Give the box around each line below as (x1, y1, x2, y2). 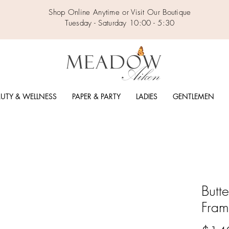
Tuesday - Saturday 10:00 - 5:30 (65, 18, 175, 28)
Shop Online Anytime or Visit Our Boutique (49, 7, 191, 17)
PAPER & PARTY (72, 91, 121, 102)
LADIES (135, 91, 157, 102)
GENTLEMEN (172, 91, 214, 102)
